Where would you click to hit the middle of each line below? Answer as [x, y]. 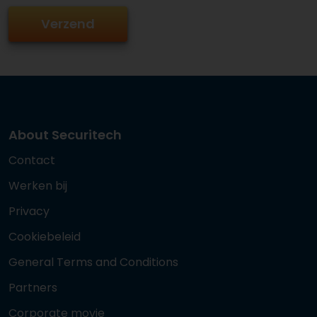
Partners [33, 288]
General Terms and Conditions [93, 262]
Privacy [29, 211]
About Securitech [65, 135]
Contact [32, 160]
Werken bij [38, 186]
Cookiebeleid [45, 237]
